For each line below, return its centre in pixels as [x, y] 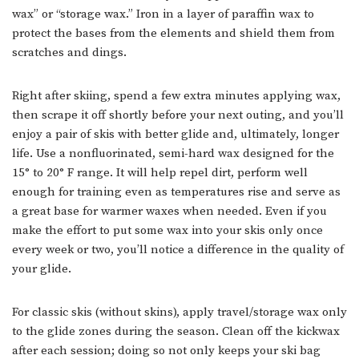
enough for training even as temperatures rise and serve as [176, 192]
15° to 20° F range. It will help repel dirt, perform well [160, 172]
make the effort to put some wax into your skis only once [167, 230]
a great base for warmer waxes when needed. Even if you [169, 211]
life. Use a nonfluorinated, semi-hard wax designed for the [173, 153]
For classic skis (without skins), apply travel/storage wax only [179, 312]
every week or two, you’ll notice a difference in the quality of [178, 249]
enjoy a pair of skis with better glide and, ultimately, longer [175, 134]
